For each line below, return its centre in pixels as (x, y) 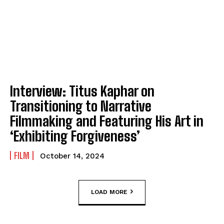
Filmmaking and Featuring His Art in (107, 121)
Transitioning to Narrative (81, 106)
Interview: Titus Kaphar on (82, 91)
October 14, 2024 (72, 156)
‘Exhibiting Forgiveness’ (75, 136)
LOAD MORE (109, 192)
